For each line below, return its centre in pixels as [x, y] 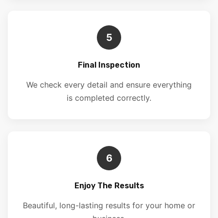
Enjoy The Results [109, 186]
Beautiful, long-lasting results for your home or [109, 206]
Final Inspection [109, 65]
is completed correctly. [109, 98]
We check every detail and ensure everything [109, 85]
